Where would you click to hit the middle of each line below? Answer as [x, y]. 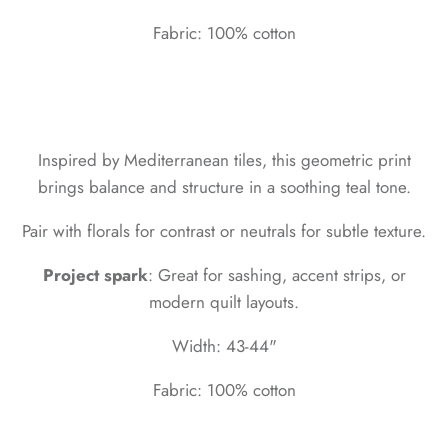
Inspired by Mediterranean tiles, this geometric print [224, 160]
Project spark [95, 275]
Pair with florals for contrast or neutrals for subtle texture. [224, 231]
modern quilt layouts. [224, 302]
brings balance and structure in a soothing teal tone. [224, 187]
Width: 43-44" [224, 346]
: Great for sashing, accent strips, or [276, 275]
